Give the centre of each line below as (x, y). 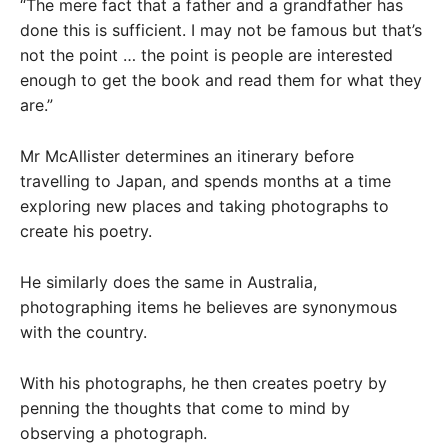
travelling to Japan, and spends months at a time (205, 181)
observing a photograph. (113, 433)
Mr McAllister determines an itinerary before (187, 156)
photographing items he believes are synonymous (208, 307)
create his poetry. (86, 231)
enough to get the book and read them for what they (221, 80)
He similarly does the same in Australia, (168, 282)
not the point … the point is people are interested (206, 55)
